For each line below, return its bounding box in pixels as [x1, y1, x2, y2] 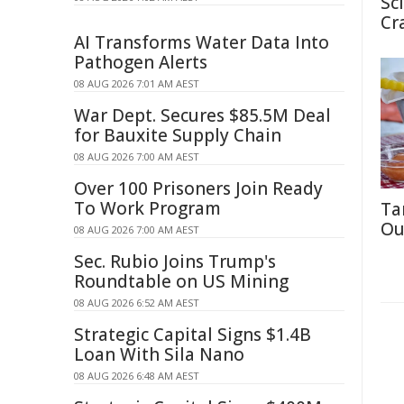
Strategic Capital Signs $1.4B [74, 323, 311, 346]
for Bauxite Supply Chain [74, 124, 281, 147]
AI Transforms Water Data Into [74, 31, 329, 54]
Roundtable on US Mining [74, 270, 289, 293]
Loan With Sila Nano [74, 343, 244, 366]
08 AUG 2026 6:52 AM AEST [74, 296, 199, 309]
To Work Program [74, 197, 221, 220]
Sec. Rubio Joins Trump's [74, 250, 276, 273]
